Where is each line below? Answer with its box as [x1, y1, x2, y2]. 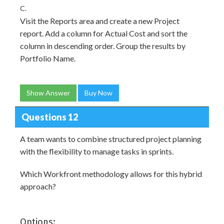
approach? [20, 181, 56, 191]
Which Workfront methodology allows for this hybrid [20, 169, 202, 178]
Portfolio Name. [20, 53, 75, 63]
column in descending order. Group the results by [20, 41, 185, 50]
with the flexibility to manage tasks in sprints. [20, 146, 173, 156]
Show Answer [26, 88, 70, 97]
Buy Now [84, 88, 112, 97]
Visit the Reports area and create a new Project [20, 16, 179, 25]
